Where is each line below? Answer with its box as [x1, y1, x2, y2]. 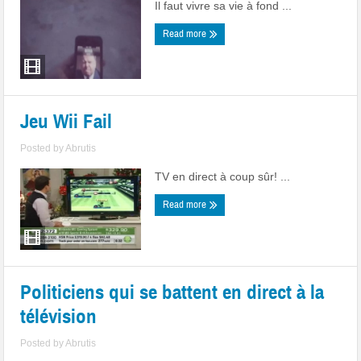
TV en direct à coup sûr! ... [155, 170, 291, 183]
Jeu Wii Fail [20, 109, 113, 134]
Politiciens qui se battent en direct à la [20, 280, 325, 305]
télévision [20, 304, 98, 329]
